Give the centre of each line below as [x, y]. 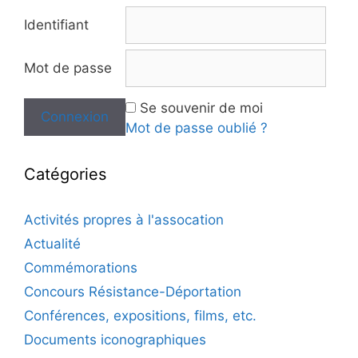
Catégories [65, 175]
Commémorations [81, 268]
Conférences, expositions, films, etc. [140, 316]
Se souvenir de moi [201, 108]
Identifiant [56, 25]
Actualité [52, 244]
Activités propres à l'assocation [124, 220]
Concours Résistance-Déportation [133, 292]
